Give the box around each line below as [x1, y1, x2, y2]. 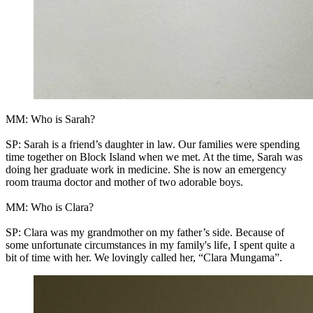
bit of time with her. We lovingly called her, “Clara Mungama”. [6, 252, 282, 264]
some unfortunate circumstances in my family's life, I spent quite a [6, 239, 295, 252]
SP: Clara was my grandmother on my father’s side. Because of [6, 226, 284, 239]
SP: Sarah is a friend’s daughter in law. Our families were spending [6, 138, 300, 151]
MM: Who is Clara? [6, 201, 94, 214]
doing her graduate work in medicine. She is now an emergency [6, 163, 286, 176]
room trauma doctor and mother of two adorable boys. [6, 176, 243, 189]
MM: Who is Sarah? [6, 113, 95, 126]
